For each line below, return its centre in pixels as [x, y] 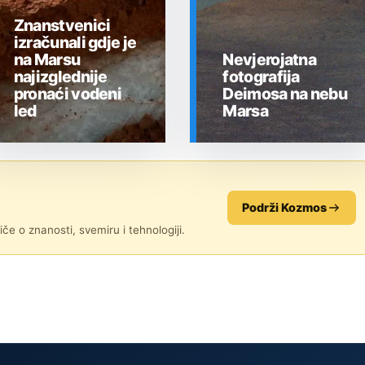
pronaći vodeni [68, 93]
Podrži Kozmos [284, 208]
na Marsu [47, 59]
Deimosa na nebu [285, 93]
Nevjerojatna [270, 59]
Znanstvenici [62, 25]
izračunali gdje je [75, 42]
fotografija [261, 76]
